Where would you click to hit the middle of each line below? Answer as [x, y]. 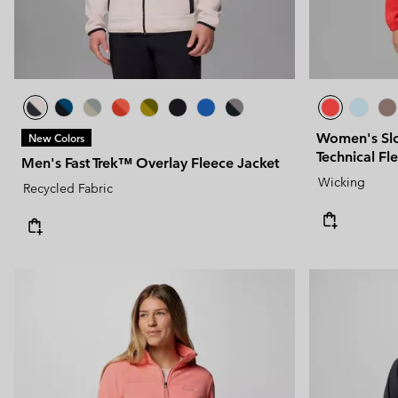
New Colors [56, 137]
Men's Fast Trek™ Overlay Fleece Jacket [150, 163]
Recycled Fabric [68, 188]
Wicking [342, 182]
